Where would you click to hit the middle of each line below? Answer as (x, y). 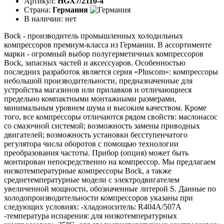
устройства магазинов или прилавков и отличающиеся (98, 89)
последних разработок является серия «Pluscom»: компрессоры (111, 71)
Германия (70, 9)
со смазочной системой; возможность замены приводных (102, 125)
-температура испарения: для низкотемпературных (90, 215)
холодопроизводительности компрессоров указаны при (98, 197)
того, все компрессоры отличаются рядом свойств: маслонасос (111, 116)
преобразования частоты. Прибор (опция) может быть (96, 152)
